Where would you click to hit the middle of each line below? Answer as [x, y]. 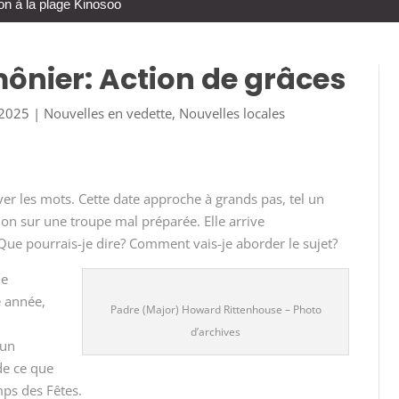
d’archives [216, 331]
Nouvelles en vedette [108, 113]
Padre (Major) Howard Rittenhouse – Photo [216, 309]
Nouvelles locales [232, 113]
